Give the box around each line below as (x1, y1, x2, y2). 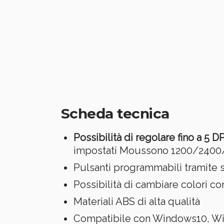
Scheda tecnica (61, 104, 169, 122)
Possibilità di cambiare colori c (73, 178, 215, 190)
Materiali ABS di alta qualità (73, 195, 200, 207)
